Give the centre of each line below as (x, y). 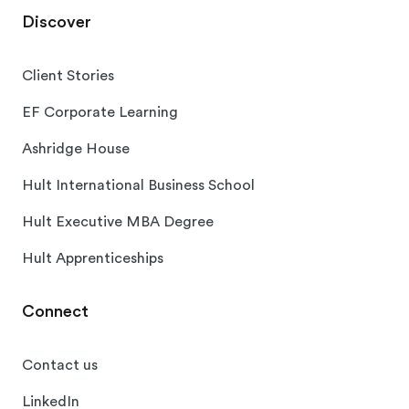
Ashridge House (76, 149)
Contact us (60, 366)
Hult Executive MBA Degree (118, 222)
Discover (57, 22)
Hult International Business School (138, 186)
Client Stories (68, 76)
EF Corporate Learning (100, 113)
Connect (55, 312)
